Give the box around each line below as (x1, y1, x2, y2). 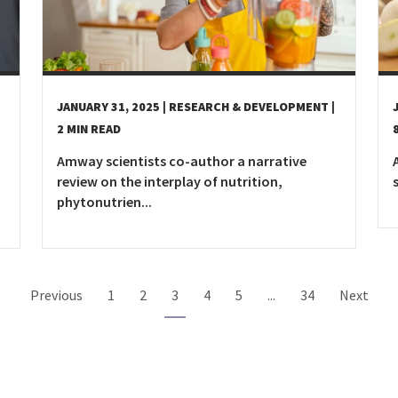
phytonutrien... (57, 192, 152, 211)
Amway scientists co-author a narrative (57, 151, 306, 170)
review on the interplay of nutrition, (57, 171, 283, 190)
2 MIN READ (57, 120, 121, 137)
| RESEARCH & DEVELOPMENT (163, 98, 329, 115)
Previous (29, 285, 83, 304)
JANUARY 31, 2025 (57, 98, 160, 115)
